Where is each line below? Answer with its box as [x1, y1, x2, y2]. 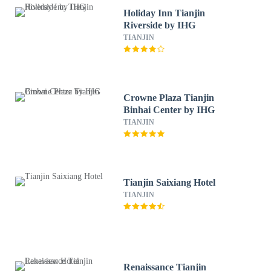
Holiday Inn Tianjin [123, 8, 206, 18]
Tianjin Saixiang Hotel [123, 177, 216, 188]
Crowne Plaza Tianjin [123, 93, 215, 103]
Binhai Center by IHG [123, 105, 215, 115]
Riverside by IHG [123, 20, 196, 30]
